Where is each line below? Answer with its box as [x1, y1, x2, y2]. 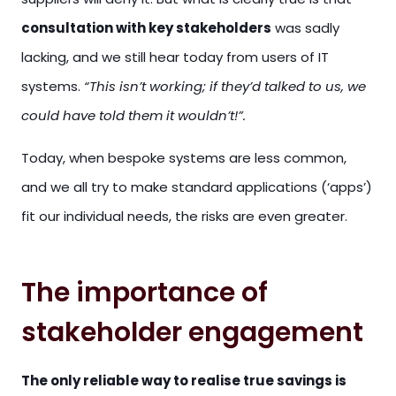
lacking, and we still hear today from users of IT [21, 48, 329, 66]
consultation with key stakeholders [21, 19, 271, 37]
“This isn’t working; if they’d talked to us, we [84, 77, 366, 95]
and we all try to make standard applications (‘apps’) [21, 178, 372, 196]
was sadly [271, 19, 339, 37]
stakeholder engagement [21, 314, 363, 351]
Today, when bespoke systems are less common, [21, 148, 346, 167]
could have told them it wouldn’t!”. [21, 106, 246, 125]
